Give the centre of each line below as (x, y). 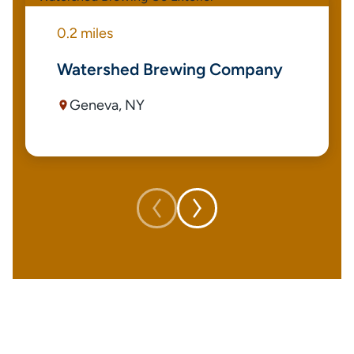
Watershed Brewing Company (170, 69)
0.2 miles (85, 33)
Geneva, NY (107, 105)
